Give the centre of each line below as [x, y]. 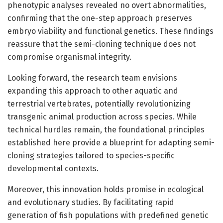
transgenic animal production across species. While [102, 116]
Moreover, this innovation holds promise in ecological [106, 189]
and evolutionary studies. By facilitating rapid [91, 202]
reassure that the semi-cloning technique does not [102, 44]
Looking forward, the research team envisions [92, 78]
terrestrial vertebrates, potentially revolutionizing [99, 104]
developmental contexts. [53, 168]
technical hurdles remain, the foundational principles [106, 129]
